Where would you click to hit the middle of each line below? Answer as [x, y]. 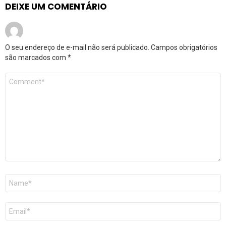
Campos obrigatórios [184, 48]
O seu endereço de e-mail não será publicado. [77, 48]
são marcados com [36, 58]
